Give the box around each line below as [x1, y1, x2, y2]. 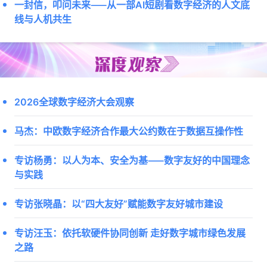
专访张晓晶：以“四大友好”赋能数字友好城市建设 [14, 196, 223, 210]
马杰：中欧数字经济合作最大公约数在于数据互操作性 [14, 123, 243, 138]
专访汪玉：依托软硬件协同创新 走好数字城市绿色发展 [14, 225, 246, 240]
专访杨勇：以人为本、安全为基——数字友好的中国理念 [14, 153, 250, 167]
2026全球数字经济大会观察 [14, 94, 134, 108]
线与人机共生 [14, 11, 72, 26]
